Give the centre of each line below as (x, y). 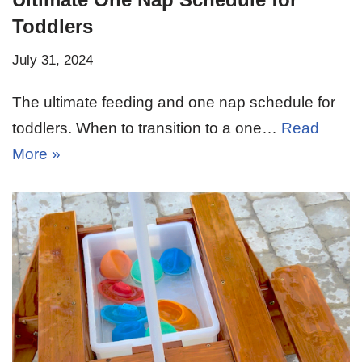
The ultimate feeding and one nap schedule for (174, 102)
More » (36, 154)
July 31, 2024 (53, 60)
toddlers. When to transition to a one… (147, 128)
